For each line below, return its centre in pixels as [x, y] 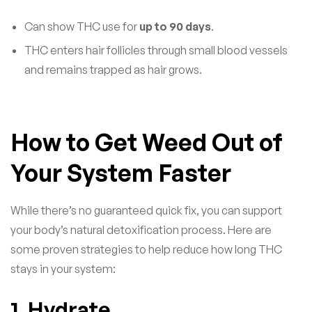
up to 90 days [175, 26]
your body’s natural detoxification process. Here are [141, 229]
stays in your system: [63, 268]
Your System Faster [121, 172]
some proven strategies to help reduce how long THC [146, 249]
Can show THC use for [82, 26]
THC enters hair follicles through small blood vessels [156, 50]
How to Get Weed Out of [147, 142]
